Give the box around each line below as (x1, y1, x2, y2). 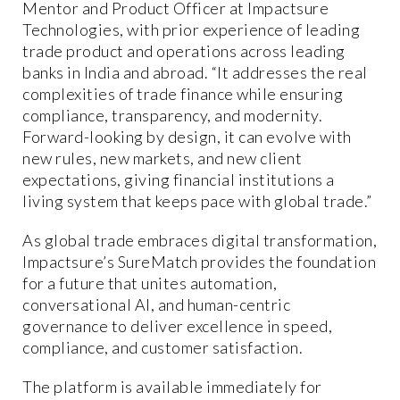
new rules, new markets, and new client (22, 147, 302, 168)
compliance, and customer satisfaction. (22, 337, 303, 357)
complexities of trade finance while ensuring (22, 83, 343, 104)
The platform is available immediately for (22, 376, 322, 396)
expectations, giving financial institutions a (22, 169, 335, 189)
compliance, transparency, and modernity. (22, 104, 322, 125)
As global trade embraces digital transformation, (22, 229, 377, 250)
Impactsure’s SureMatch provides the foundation (22, 251, 376, 271)
